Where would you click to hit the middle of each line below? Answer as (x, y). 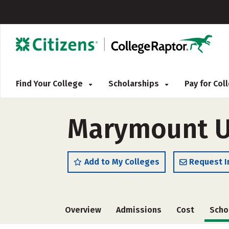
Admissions (139, 210)
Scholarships (135, 84)
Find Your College (50, 84)
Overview (83, 210)
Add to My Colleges (122, 162)
